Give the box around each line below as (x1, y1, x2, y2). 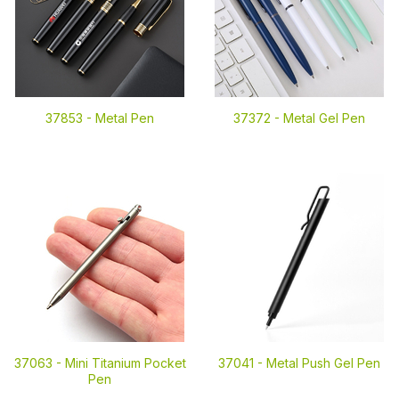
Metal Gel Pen (283, 110, 365, 126)
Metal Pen (95, 110, 154, 126)
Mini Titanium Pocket (64, 355, 186, 370)
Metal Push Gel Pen (266, 355, 380, 370)
